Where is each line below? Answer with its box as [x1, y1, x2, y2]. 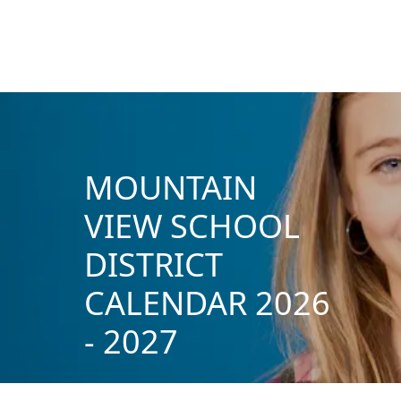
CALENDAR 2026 [83, 280, 330, 325]
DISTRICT [83, 242, 223, 286]
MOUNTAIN [83, 165, 257, 209]
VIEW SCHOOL [83, 203, 300, 248]
